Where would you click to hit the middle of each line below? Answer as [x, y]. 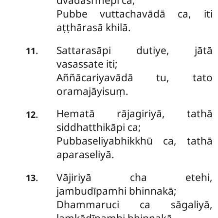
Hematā [86, 114]
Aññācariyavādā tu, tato [134, 77]
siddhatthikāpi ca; [99, 127]
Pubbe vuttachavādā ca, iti [134, 14]
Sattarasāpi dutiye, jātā [134, 50]
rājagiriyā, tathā [164, 114]
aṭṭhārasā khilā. [93, 27]
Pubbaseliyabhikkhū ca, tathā [134, 141]
